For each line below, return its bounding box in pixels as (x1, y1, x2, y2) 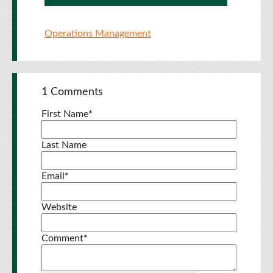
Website (41, 202, 77, 212)
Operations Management (44, 29, 151, 38)
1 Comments (41, 87, 103, 97)
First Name (41, 109, 88, 119)
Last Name (41, 140, 87, 150)
